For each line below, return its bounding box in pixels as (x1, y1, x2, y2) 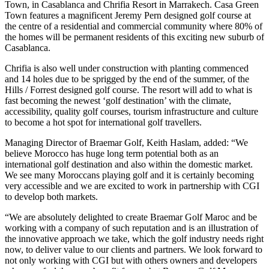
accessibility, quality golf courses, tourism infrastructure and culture (5, 106, 258, 116)
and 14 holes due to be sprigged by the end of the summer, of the (5, 73, 249, 84)
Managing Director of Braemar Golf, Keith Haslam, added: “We (5, 137, 248, 148)
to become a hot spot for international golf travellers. (5, 116, 202, 127)
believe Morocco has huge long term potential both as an (5, 148, 219, 159)
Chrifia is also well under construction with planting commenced (5, 62, 249, 73)
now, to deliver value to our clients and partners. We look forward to (5, 244, 262, 255)
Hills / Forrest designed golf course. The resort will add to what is (5, 84, 252, 95)
